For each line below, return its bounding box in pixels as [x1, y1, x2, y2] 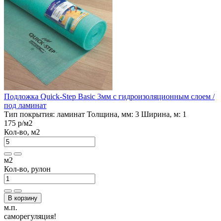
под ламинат [4, 101, 46, 110]
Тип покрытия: [4, 110, 57, 118]
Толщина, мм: [85, 110, 135, 118]
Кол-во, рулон [4, 164, 51, 173]
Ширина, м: [139, 110, 183, 118]
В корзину [8, 194, 37, 202]
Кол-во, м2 [4, 127, 40, 136]
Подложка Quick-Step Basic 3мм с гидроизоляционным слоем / [4, 92, 215, 101]
